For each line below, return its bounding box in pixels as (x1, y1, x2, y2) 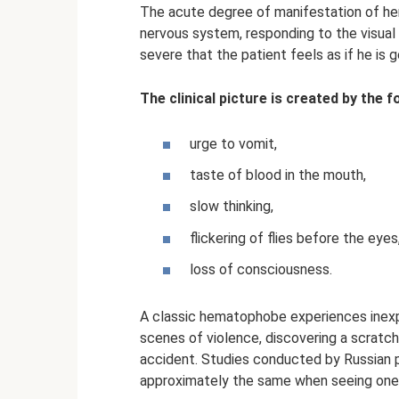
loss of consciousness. (190, 260, 332, 278)
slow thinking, (190, 198, 273, 216)
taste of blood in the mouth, (190, 167, 366, 184)
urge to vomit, (190, 135, 277, 153)
